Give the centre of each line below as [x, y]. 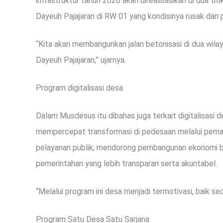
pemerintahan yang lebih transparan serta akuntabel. [126, 164]
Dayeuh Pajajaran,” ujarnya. [81, 60]
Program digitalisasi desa [79, 88]
